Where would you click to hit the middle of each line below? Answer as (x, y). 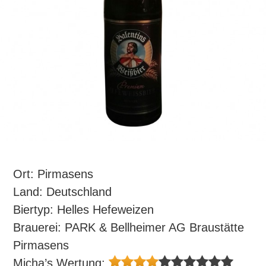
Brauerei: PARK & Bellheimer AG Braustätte (129, 227)
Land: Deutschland (63, 192)
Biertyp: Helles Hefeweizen (84, 210)
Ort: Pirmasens (53, 174)
